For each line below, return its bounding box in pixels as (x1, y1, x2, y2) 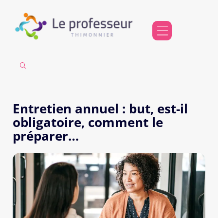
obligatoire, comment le (12, 114, 163, 131)
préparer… (12, 127, 79, 145)
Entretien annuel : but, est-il (12, 100, 188, 118)
